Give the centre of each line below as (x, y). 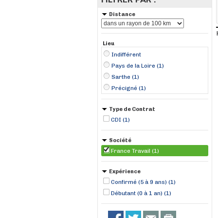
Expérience (125, 172)
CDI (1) (120, 120)
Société (120, 140)
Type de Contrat (132, 109)
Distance (122, 14)
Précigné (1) (129, 88)
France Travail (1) (135, 151)
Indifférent (126, 54)
